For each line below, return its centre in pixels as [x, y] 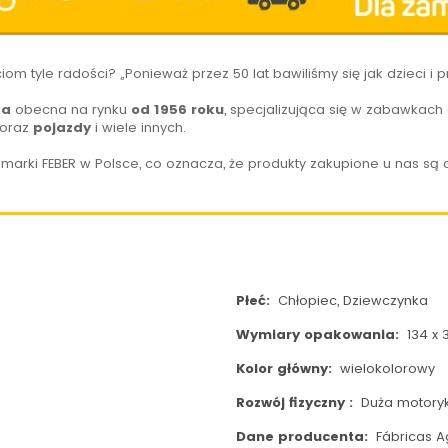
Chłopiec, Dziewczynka [350, 301]
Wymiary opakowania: [319, 335]
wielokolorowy [385, 369]
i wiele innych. [141, 128]
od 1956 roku [178, 110]
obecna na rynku [71, 110]
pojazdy [62, 128]
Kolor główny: [285, 369]
